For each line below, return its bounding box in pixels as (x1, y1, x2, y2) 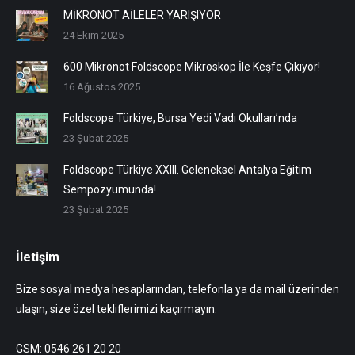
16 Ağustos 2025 (63, 80, 140, 93)
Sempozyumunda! (63, 182, 156, 196)
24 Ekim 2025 (63, 29, 124, 41)
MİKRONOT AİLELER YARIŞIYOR (63, 8, 221, 21)
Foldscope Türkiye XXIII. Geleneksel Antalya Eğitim (63, 162, 311, 176)
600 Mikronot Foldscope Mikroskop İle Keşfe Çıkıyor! (63, 59, 320, 73)
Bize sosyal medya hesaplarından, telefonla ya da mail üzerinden (16, 282, 339, 296)
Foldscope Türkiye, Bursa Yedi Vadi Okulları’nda (63, 111, 297, 124)
